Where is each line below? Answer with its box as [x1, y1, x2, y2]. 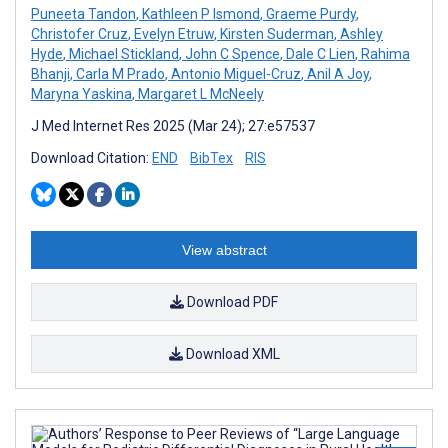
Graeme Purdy [263, 6, 356, 23]
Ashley [337, 26, 383, 43]
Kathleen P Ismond [139, 6, 260, 23]
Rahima [358, 46, 410, 63]
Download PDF [184, 294, 278, 311]
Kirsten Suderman [217, 26, 334, 43]
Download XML [182, 346, 280, 363]
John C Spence [182, 46, 280, 63]
